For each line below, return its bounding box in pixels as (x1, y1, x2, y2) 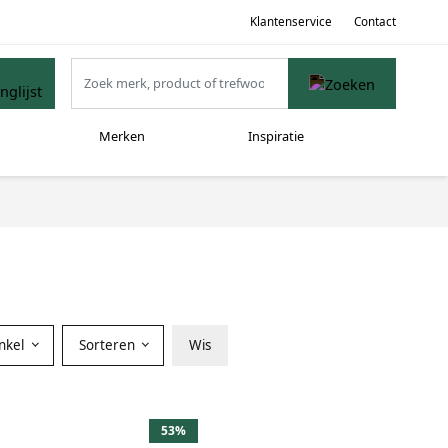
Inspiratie (247, 127, 304, 146)
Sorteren (78, 335, 139, 354)
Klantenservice (249, 13, 332, 29)
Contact (354, 13, 396, 29)
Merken (98, 127, 145, 146)
